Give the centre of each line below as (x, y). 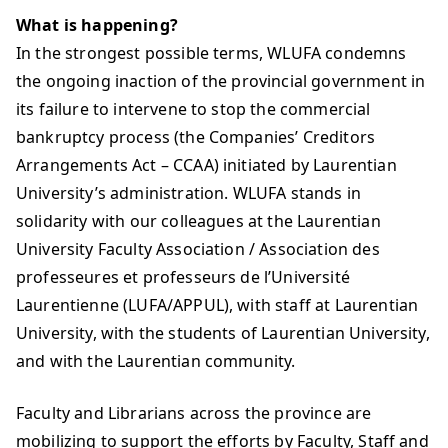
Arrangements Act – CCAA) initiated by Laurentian (206, 165)
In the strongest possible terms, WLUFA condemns (211, 53)
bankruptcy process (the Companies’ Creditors (196, 137)
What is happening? (97, 25)
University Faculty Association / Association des (198, 249)
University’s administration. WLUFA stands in (189, 193)
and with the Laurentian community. (156, 361)
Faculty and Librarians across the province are (194, 413)
